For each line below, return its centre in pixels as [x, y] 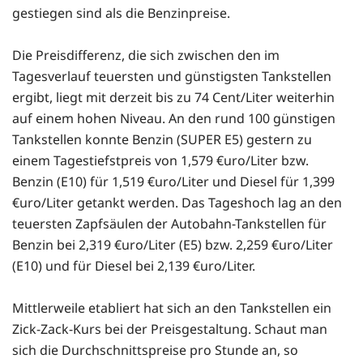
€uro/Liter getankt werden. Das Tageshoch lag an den [177, 203]
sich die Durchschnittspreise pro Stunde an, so [155, 350]
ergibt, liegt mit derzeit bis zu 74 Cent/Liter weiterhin [173, 98]
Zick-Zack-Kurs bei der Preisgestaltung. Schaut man [170, 329]
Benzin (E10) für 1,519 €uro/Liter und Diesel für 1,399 [173, 182]
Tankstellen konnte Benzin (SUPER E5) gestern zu [162, 140]
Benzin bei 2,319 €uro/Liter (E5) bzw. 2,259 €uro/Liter [173, 245]
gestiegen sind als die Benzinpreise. [121, 13]
